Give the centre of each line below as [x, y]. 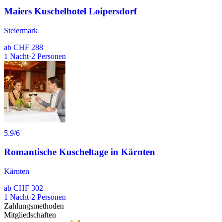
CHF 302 [28, 188]
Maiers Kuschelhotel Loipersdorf [70, 11]
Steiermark [21, 30]
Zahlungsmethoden [34, 206]
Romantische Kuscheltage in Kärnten [80, 152]
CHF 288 [28, 47]
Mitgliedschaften [30, 215]
